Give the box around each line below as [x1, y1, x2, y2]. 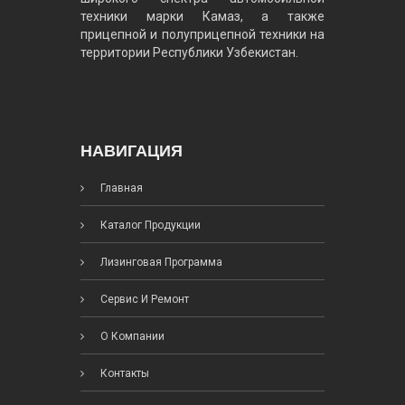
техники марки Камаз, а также [80, 9, 325, 24]
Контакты [98, 367, 149, 381]
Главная [98, 182, 143, 195]
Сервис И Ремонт [98, 293, 189, 306]
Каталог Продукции [98, 219, 201, 232]
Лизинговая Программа [98, 256, 222, 269]
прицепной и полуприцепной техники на [80, 27, 325, 42]
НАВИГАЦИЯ [80, 142, 183, 161]
